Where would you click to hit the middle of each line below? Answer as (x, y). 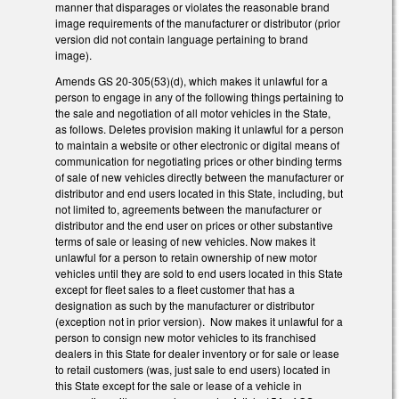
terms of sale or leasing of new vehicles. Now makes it (185, 240)
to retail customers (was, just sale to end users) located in (193, 369)
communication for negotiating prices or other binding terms (199, 160)
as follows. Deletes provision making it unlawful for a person (199, 128)
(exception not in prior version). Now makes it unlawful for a (199, 321)
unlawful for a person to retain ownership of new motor (186, 256)
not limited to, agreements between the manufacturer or (188, 208)
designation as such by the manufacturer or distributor (185, 305)
